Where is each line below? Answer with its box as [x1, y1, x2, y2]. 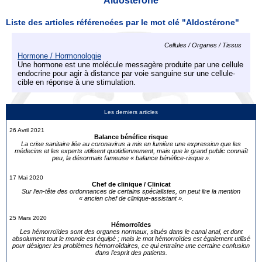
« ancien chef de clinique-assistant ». [78, 195, 184, 202]
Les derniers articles [104, 109, 158, 115]
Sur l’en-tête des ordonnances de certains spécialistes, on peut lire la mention [22, 188, 240, 195]
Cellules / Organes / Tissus [164, 42, 242, 49]
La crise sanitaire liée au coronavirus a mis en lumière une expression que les [21, 140, 241, 147]
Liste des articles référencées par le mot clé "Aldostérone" [6, 18, 239, 27]
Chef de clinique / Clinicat [91, 181, 171, 188]
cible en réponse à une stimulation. [18, 78, 136, 87]
